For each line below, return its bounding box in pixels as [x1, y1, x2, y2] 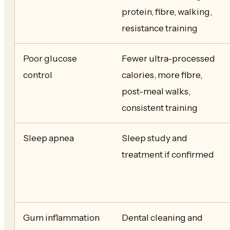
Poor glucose [23, 53, 77, 64]
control [23, 69, 52, 81]
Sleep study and [122, 132, 187, 144]
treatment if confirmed [122, 149, 214, 160]
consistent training [122, 102, 198, 113]
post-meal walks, [122, 86, 190, 97]
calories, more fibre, [122, 69, 202, 81]
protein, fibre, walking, [122, 6, 212, 17]
